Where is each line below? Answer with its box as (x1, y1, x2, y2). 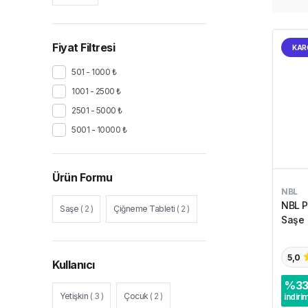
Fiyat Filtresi (52, 41, 115, 54)
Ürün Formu (52, 170, 112, 184)
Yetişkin (60, 291, 88, 301)
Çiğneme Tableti (113, 203, 175, 214)
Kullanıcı (52, 258, 95, 272)
